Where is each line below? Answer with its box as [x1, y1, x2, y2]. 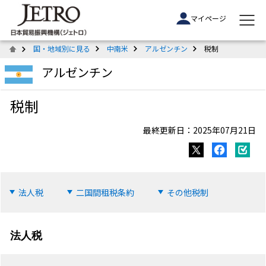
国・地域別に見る [33, 43, 90, 53]
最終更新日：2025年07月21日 [143, 124, 256, 137]
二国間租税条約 [76, 186, 135, 199]
